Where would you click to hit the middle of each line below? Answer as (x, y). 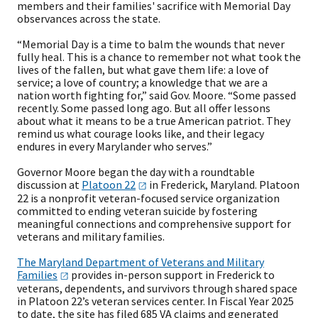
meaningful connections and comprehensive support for (154, 224)
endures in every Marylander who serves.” (115, 146)
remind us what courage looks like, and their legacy (141, 133)
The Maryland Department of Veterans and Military (141, 262)
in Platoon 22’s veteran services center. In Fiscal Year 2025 (155, 301)
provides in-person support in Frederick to (172, 275)
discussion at (49, 185)
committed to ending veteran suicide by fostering (137, 211)
